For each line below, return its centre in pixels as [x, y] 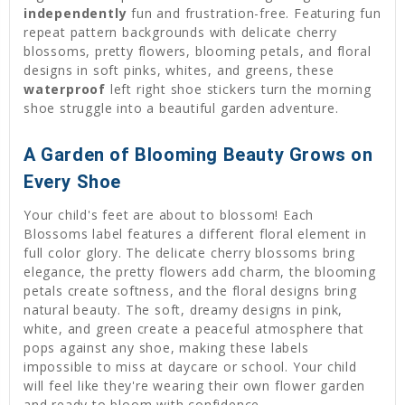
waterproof [65, 89]
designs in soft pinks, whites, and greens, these [179, 71]
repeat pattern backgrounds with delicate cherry [180, 33]
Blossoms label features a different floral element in [195, 234]
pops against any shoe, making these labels [166, 348]
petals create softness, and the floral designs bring [190, 291]
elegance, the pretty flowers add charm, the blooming [200, 272]
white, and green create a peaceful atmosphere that [194, 329]
